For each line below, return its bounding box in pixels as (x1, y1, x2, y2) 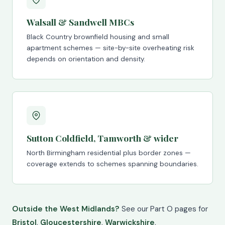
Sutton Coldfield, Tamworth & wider (27, 132, 178, 144)
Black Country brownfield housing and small (27, 33, 169, 41)
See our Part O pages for (120, 204, 208, 214)
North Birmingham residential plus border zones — (27, 149, 191, 157)
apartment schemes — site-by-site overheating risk (27, 44, 194, 52)
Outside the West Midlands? (12, 204, 120, 214)
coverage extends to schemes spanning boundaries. (27, 160, 198, 168)
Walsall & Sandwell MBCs (27, 16, 134, 28)
